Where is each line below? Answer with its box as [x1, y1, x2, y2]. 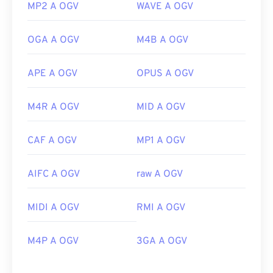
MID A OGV [136, 101, 185, 114]
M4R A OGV [27, 101, 79, 114]
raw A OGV [136, 168, 183, 181]
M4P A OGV [27, 235, 79, 248]
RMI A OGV [136, 202, 185, 214]
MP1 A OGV [136, 135, 185, 147]
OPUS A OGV [136, 68, 194, 80]
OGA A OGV [27, 34, 79, 47]
